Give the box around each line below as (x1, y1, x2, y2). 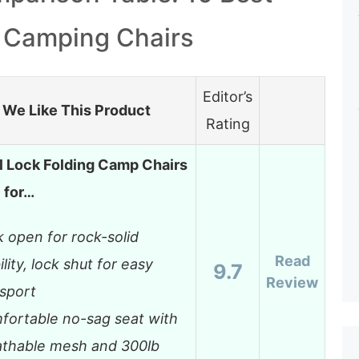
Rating (205, 115, 250, 133)
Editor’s (203, 88, 252, 106)
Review (266, 274, 318, 292)
